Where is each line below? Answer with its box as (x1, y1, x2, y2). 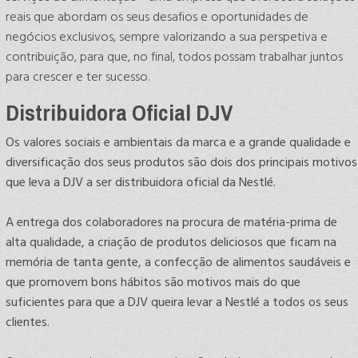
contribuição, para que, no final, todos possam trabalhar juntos (6, 46, 343, 68)
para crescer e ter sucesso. (6, 66, 149, 88)
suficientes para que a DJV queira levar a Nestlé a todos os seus (6, 292, 348, 313)
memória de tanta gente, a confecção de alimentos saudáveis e (6, 252, 351, 273)
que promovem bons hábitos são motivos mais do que (6, 272, 300, 293)
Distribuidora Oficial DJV (6, 97, 233, 129)
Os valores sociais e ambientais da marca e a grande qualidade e (6, 132, 351, 153)
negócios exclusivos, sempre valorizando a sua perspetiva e (6, 26, 328, 48)
